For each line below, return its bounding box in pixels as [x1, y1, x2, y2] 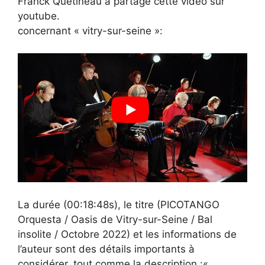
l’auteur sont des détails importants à [18, 243, 195, 255]
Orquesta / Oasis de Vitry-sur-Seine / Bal [18, 213, 212, 225]
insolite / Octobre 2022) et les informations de [18, 228, 237, 240]
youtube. [18, 9, 60, 22]
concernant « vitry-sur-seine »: [18, 24, 163, 37]
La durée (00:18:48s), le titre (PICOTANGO [18, 198, 219, 211]
